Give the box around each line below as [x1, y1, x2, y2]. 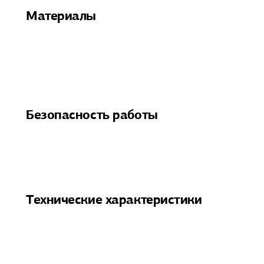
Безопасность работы [26, 107, 158, 123]
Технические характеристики [26, 192, 202, 207]
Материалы [26, 8, 97, 24]
